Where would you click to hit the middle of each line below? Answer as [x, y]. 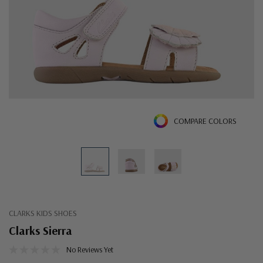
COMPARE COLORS [205, 121]
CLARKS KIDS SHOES [43, 213]
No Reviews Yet [90, 250]
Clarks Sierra [41, 231]
